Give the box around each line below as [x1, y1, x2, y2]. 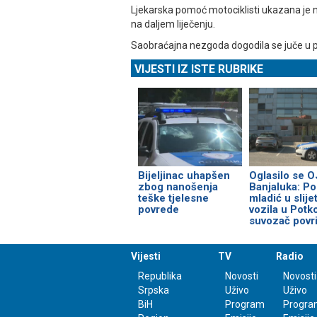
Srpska [138, 284, 169, 296]
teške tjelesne [138, 191, 209, 204]
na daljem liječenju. [131, 18, 215, 30]
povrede [138, 202, 179, 216]
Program [224, 298, 265, 310]
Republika [138, 270, 182, 282]
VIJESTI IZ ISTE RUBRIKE [134, 62, 263, 76]
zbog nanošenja [138, 180, 218, 193]
